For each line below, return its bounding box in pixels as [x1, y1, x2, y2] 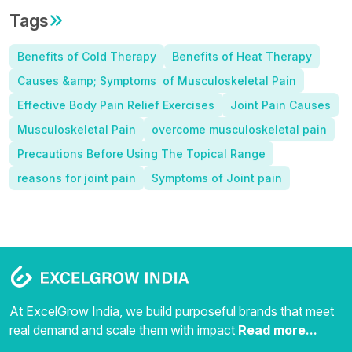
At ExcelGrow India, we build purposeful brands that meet [9, 303, 334, 320]
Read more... [238, 322, 317, 339]
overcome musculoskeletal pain [152, 122, 327, 136]
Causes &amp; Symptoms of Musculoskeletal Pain [17, 73, 296, 87]
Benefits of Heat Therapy [172, 49, 312, 63]
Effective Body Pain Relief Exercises [17, 97, 214, 112]
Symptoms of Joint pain [152, 170, 282, 185]
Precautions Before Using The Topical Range [17, 146, 266, 160]
